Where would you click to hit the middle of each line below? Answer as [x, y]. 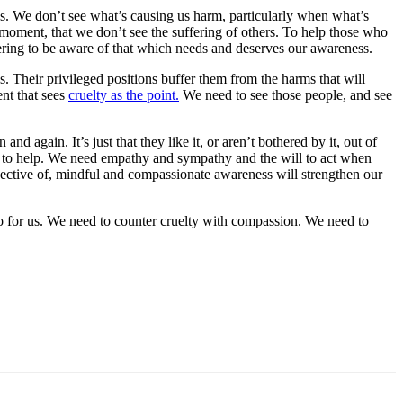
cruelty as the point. [124, 94]
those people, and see [330, 94]
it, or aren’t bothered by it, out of [283, 141]
